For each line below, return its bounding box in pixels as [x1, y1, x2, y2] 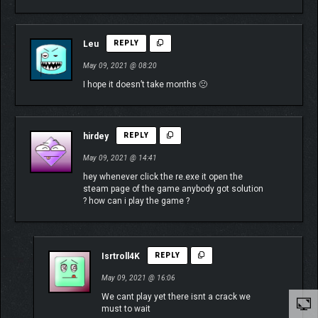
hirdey [83, 131, 109, 142]
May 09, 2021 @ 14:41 [83, 154, 157, 163]
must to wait [102, 304, 150, 314]
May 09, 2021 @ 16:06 [102, 274, 175, 283]
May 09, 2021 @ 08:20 [83, 62, 157, 70]
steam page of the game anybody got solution [83, 184, 263, 194]
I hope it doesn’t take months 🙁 [83, 79, 207, 90]
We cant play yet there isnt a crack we [102, 292, 251, 302]
